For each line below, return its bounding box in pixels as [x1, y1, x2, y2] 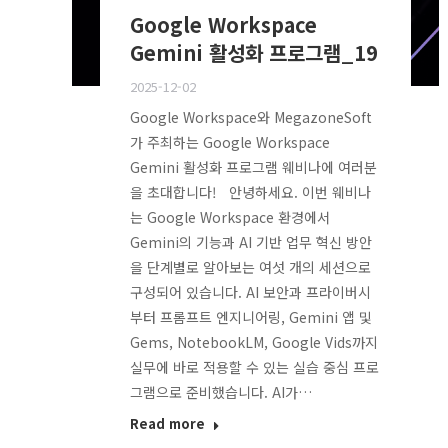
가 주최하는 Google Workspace [129, 132, 330, 153]
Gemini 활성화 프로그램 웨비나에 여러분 [129, 157, 377, 178]
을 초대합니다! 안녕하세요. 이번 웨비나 [129, 182, 371, 203]
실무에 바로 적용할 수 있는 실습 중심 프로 [129, 357, 379, 378]
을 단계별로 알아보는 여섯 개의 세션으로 [129, 257, 371, 278]
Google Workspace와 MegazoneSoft [129, 107, 372, 128]
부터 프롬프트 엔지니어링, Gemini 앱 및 [129, 307, 372, 328]
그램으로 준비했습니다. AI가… [129, 382, 312, 403]
